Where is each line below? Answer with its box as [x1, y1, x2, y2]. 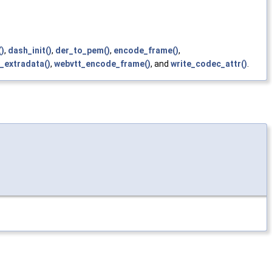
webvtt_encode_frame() [54, 59, 151, 69]
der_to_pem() [55, 46, 110, 56]
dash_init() [8, 46, 52, 56]
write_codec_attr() [171, 59, 247, 69]
